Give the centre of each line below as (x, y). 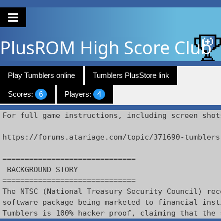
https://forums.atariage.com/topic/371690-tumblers (111, 137)
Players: (79, 94)
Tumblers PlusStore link (131, 75)
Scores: (21, 94)
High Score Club (146, 48)
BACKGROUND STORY (40, 170)
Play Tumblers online (41, 75)
